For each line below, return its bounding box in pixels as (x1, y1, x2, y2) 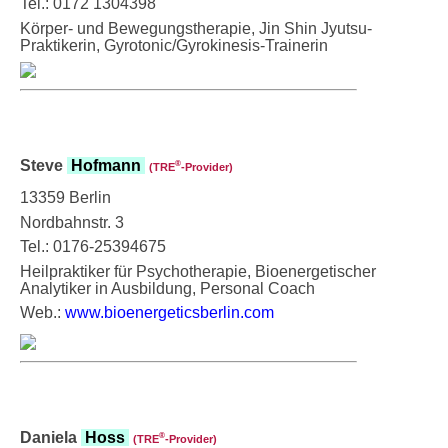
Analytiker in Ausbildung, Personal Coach (20, 279, 315, 297)
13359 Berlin (20, 188, 111, 206)
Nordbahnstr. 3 (20, 213, 124, 231)
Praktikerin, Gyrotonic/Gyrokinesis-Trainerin (20, 36, 328, 54)
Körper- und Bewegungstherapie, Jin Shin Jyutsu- (20, 19, 372, 37)
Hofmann (67, 156, 145, 174)
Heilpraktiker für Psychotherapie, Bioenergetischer (20, 262, 376, 280)
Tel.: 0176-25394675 (20, 237, 166, 255)
